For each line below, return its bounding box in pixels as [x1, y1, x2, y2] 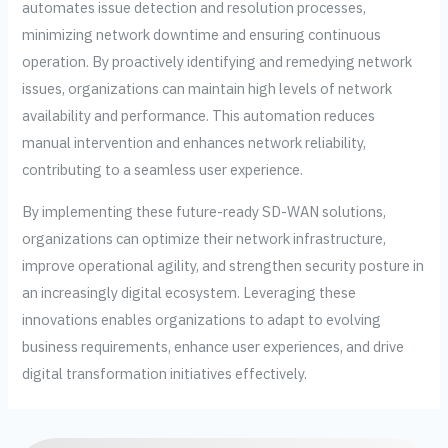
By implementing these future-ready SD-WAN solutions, [22, 201, 387, 221]
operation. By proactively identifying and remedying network [22, 52, 413, 72]
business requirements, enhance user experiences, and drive [22, 336, 405, 356]
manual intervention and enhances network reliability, [22, 133, 367, 153]
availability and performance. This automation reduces [22, 106, 376, 126]
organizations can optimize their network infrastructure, [22, 228, 387, 248]
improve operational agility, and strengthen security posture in [22, 255, 425, 275]
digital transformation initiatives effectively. [22, 363, 308, 383]
